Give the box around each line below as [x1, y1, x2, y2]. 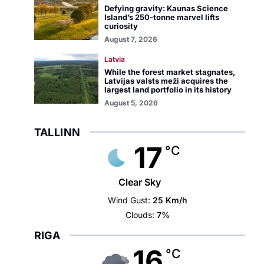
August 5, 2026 [104, 98, 158, 107]
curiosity [104, 21, 138, 31]
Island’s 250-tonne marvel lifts [104, 12, 219, 22]
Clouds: [126, 210, 155, 220]
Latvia [104, 55, 125, 64]
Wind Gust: [108, 195, 151, 205]
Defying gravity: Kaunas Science [104, 4, 228, 13]
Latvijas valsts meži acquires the [104, 76, 228, 85]
